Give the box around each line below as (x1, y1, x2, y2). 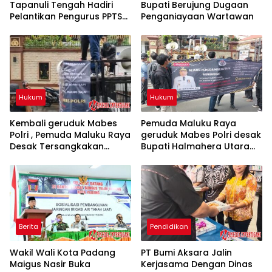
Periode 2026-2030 (10, 21, 94, 34)
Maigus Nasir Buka (10, 258, 90, 271)
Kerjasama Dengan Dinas (141, 258, 253, 271)
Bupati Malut (10, 151, 66, 164)
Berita (19, 222, 38, 232)
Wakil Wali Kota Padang (10, 246, 115, 259)
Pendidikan (150, 222, 188, 232)
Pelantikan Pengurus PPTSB (10, 10, 127, 22)
